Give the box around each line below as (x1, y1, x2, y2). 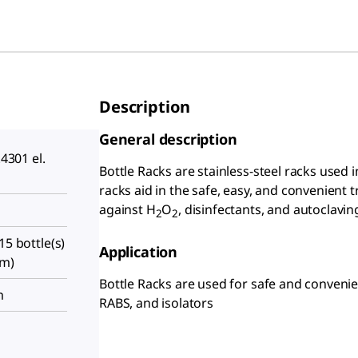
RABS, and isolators (99, 294, 213, 312)
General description (99, 129, 237, 149)
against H (99, 201, 156, 218)
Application (99, 242, 178, 262)
